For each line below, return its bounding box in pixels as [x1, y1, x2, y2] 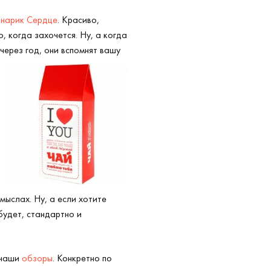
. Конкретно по [53, 252, 112, 264]
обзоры [22, 252, 53, 264]
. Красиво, [57, 13, 99, 26]
